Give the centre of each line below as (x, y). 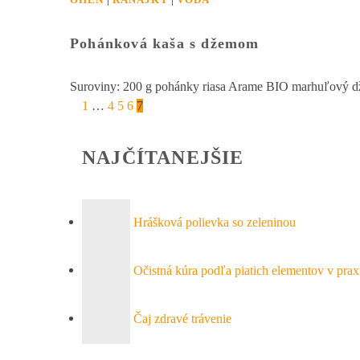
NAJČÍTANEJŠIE (163, 157)
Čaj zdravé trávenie (182, 318)
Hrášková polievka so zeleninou (215, 222)
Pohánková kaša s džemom (165, 43)
